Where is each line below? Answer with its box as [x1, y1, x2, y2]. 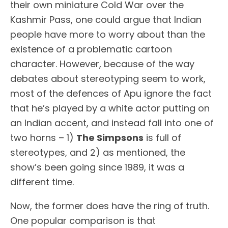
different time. [10, 176, 74, 189]
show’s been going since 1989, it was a [10, 161, 184, 174]
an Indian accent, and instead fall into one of [10, 117, 214, 130]
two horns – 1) [10, 131, 76, 145]
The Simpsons [76, 131, 144, 145]
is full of [144, 131, 181, 145]
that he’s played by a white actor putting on [10, 102, 210, 115]
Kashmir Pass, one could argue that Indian [10, 13, 202, 26]
